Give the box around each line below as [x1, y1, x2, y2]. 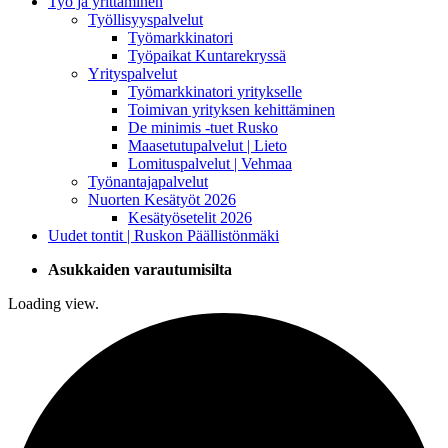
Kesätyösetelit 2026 [128, 208, 252, 226]
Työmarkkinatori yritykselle [128, 82, 302, 100]
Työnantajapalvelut [88, 172, 208, 190]
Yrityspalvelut [88, 64, 177, 82]
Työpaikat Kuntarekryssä [128, 46, 286, 64]
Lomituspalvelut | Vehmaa [128, 154, 292, 172]
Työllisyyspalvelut [88, 10, 203, 28]
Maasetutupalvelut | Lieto [128, 136, 287, 154]
